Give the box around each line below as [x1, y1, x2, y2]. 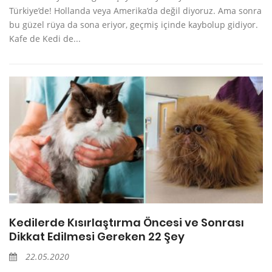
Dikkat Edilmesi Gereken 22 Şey [9, 229, 185, 245]
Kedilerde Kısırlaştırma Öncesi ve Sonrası [9, 215, 244, 231]
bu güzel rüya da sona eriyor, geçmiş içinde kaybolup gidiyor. [9, 19, 258, 31]
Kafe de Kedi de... [9, 33, 81, 45]
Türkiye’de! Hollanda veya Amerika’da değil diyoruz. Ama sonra [9, 5, 262, 17]
